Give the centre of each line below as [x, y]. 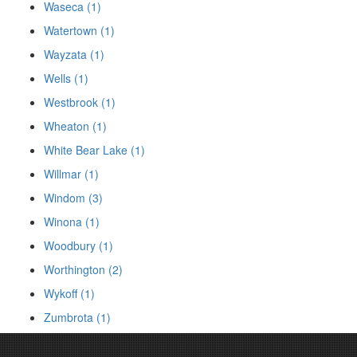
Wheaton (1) [75, 126]
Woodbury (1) [78, 245]
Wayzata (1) [74, 54]
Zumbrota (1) [77, 317]
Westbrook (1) [80, 102]
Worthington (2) [83, 269]
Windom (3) [73, 197]
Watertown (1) [79, 30]
